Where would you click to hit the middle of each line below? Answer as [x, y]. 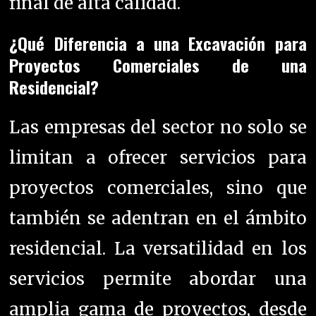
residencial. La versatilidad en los [158, 249]
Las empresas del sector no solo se [158, 128]
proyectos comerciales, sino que [158, 188]
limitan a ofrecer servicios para [158, 158]
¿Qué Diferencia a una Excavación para [158, 43]
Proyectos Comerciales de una [158, 65]
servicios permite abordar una [158, 279]
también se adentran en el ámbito [158, 219]
